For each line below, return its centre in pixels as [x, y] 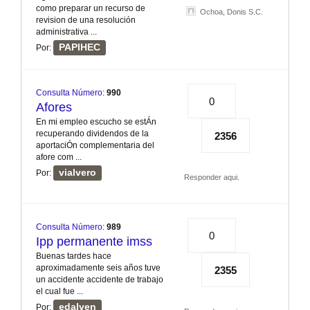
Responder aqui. [212, 177]
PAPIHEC [80, 48]
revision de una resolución [86, 20]
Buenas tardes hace [74, 256]
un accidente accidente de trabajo [100, 280]
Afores [54, 108]
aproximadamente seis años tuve [98, 268]
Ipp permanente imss [94, 242]
